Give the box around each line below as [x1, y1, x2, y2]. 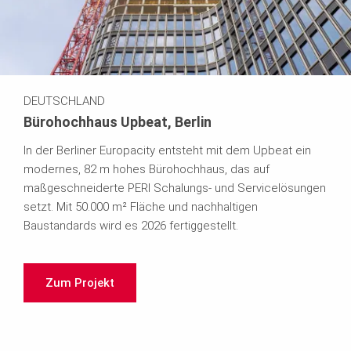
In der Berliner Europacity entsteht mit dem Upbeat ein [24, 143, 311, 157]
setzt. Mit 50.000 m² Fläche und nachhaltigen [24, 199, 258, 214]
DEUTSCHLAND [24, 93, 105, 108]
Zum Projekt [45, 275, 114, 290]
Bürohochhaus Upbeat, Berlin [24, 113, 212, 130]
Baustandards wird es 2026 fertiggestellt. [24, 218, 238, 233]
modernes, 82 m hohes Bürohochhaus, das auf [24, 161, 270, 176]
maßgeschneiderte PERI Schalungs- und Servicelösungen [24, 180, 326, 195]
